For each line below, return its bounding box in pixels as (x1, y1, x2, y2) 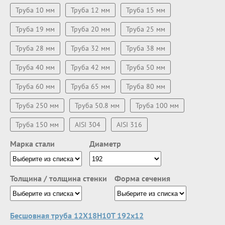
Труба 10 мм (16, 6, 55, 15)
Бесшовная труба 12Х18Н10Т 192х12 (10, 210, 144, 220)
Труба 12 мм (71, 6, 110, 15)
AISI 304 (75, 120, 100, 129)
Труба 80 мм (126, 82, 165, 91)
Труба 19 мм (16, 25, 55, 34)
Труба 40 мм (16, 63, 55, 72)
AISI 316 (117, 120, 142, 129)
